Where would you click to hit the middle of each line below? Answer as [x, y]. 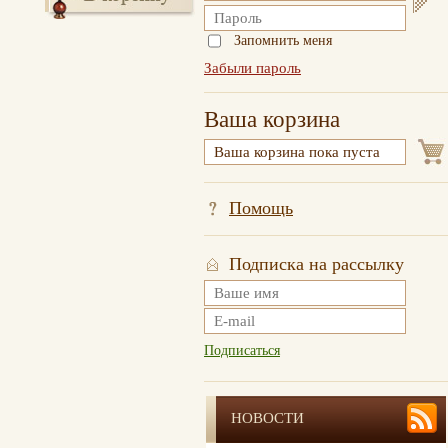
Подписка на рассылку [316, 264]
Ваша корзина [272, 119]
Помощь [261, 208]
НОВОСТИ [267, 418]
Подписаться [242, 350]
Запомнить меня [283, 40]
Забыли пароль [252, 68]
